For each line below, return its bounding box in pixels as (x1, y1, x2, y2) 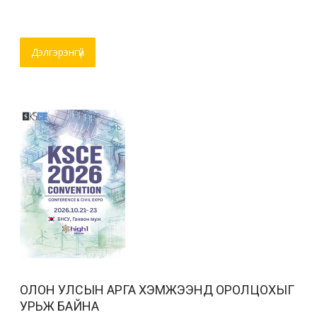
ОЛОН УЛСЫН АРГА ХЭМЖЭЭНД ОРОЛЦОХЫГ (20, 282, 295, 298)
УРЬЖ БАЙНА (20, 299, 100, 314)
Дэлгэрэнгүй (31, 45, 85, 59)
